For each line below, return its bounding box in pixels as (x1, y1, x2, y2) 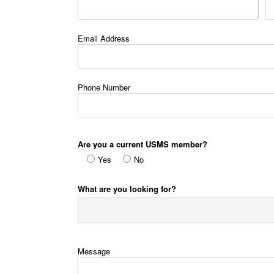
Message (78, 245, 110, 257)
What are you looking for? (78, 182, 176, 194)
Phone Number (78, 81, 130, 93)
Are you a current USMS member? (78, 138, 207, 150)
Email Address (78, 32, 130, 44)
